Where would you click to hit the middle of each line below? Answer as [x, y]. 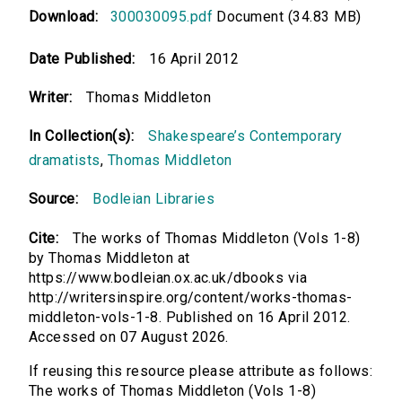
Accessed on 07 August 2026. [129, 337]
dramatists [65, 161]
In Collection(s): [82, 136]
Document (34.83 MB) [287, 17]
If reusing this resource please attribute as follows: [201, 371]
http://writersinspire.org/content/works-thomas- [191, 298]
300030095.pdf [162, 17]
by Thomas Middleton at [109, 258]
